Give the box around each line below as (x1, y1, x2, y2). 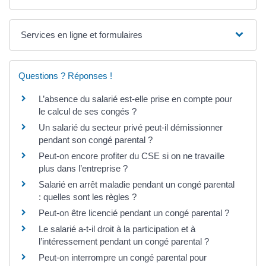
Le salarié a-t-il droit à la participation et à (39, 223, 195, 234)
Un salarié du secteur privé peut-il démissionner (39, 122, 223, 132)
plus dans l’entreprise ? (39, 163, 128, 173)
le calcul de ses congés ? (39, 106, 137, 116)
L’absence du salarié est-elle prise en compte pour (39, 93, 232, 104)
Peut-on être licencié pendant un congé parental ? (39, 207, 229, 218)
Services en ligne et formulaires (21, 29, 143, 40)
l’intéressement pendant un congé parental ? (39, 236, 209, 246)
